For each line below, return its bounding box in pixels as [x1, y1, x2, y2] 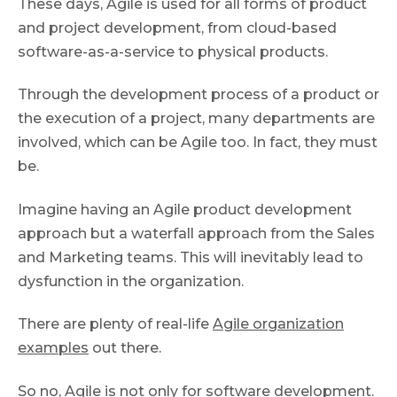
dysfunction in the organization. [18, 272, 244, 290]
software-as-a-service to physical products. [18, 43, 328, 60]
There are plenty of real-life [18, 315, 213, 333]
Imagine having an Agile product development [18, 200, 352, 218]
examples [18, 339, 89, 357]
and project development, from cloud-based [18, 19, 337, 36]
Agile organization [213, 315, 344, 333]
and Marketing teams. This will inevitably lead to [18, 248, 363, 266]
